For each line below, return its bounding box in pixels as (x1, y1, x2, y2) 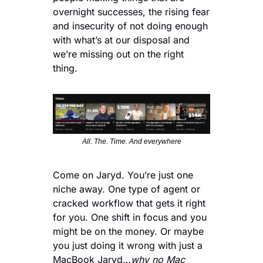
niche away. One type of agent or (53, 183, 200, 195)
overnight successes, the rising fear (53, 6, 210, 18)
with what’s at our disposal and (53, 34, 190, 46)
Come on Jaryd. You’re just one (53, 168, 193, 181)
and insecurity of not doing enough (53, 20, 208, 32)
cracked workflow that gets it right (53, 197, 205, 209)
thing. (53, 62, 80, 74)
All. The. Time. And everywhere (82, 137, 181, 146)
